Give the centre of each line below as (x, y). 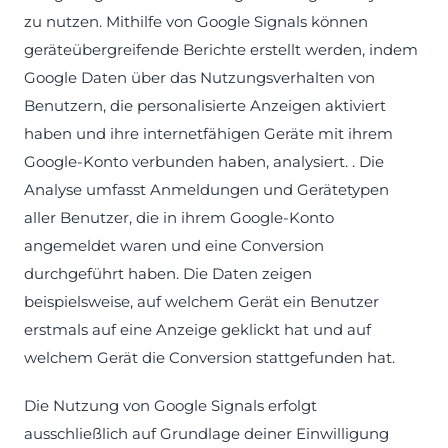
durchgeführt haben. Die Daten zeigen (168, 273)
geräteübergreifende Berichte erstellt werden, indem (221, 49)
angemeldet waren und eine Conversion (174, 245)
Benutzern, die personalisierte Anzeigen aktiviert (205, 105)
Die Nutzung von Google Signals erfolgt (170, 405)
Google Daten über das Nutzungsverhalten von (199, 77)
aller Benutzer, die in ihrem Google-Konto (179, 217)
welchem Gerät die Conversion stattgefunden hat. (209, 357)
